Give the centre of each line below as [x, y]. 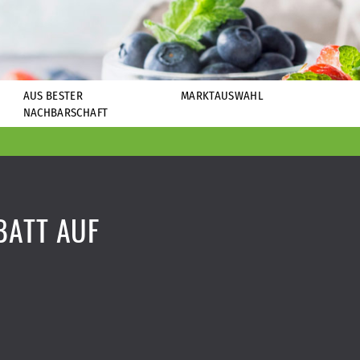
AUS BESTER [53, 96]
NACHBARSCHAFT [65, 112]
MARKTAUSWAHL [222, 96]
